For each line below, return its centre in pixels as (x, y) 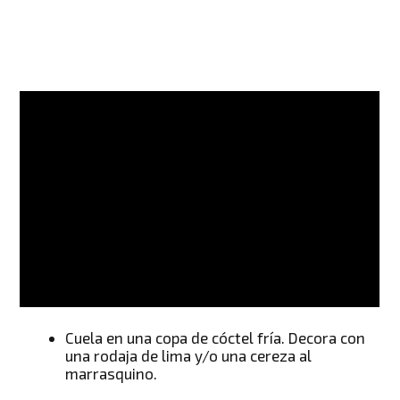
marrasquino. (112, 374)
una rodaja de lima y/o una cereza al (189, 356)
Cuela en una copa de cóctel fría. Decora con (216, 338)
